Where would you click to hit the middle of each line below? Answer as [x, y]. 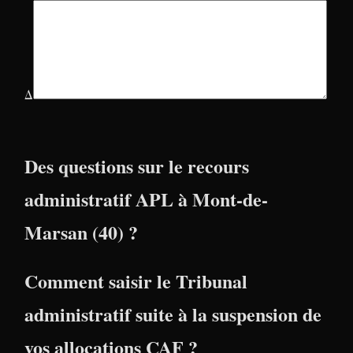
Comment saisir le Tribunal [136, 281]
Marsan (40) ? [81, 232]
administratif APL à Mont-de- [146, 199]
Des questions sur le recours [137, 165]
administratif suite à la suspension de [173, 314]
